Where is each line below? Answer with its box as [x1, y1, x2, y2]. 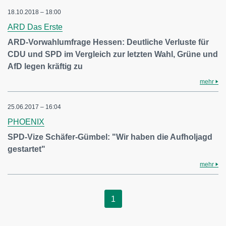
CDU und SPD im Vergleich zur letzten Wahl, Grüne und [8, 50, 218, 59]
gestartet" [8, 145, 45, 153]
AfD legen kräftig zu [8, 62, 83, 71]
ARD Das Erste [8, 23, 63, 31]
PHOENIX [8, 118, 44, 126]
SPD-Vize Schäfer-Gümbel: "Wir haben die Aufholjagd [8, 133, 212, 141]
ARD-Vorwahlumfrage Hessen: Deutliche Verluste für [8, 38, 209, 46]
